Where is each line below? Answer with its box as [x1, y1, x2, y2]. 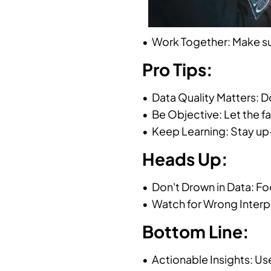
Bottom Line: [142, 220, 250, 242]
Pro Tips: [142, 58, 214, 80]
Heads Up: [142, 148, 229, 169]
